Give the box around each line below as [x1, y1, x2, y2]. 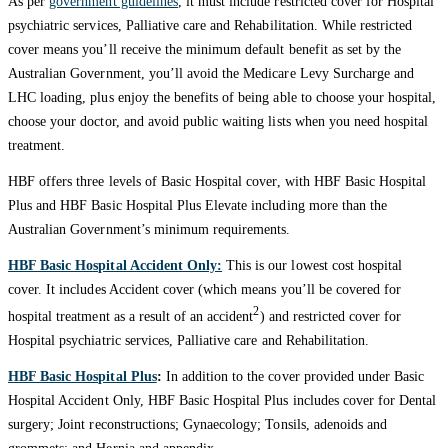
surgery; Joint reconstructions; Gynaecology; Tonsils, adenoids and [8, 417, 388, 433]
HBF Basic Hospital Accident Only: [8, 258, 223, 274]
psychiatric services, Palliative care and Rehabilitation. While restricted [8, 18, 413, 34]
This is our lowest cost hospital [222, 258, 403, 274]
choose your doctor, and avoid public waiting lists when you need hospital [8, 114, 429, 130]
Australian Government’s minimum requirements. [8, 222, 291, 238]
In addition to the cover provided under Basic [161, 369, 425, 385]
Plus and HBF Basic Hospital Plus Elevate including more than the [8, 198, 388, 214]
